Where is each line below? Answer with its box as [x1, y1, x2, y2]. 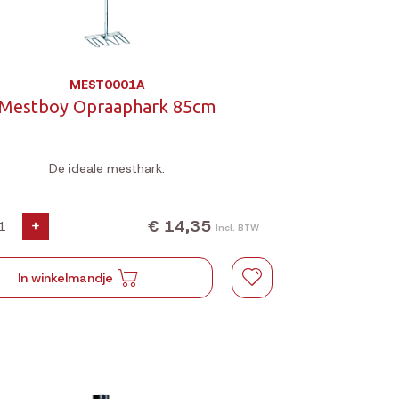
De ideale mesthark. [49, 160, 166, 176]
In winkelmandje [17, 270, 113, 286]
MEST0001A [69, 77, 145, 93]
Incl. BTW [216, 221, 259, 233]
